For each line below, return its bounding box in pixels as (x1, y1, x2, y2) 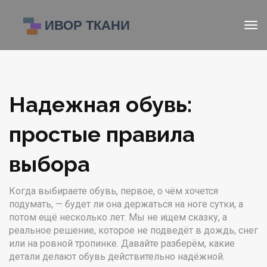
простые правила (9, 122, 195, 147)
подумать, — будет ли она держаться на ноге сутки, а (9, 198, 243, 210)
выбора (9, 151, 90, 176)
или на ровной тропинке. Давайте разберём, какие (9, 238, 235, 249)
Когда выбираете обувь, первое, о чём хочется (9, 185, 218, 197)
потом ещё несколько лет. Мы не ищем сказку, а (9, 212, 227, 223)
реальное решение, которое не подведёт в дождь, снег (9, 225, 258, 236)
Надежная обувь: (9, 92, 192, 117)
